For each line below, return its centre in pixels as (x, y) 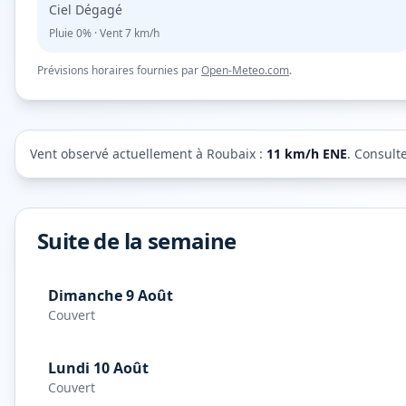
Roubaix (231, 154)
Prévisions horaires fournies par (118, 70)
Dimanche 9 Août (111, 295)
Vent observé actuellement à (118, 154)
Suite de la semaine (137, 241)
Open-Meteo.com (245, 70)
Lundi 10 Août (98, 368)
